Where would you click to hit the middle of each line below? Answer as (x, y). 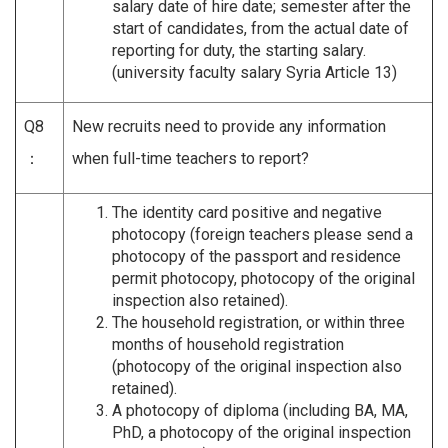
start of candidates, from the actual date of (260, 28)
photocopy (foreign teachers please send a (262, 234)
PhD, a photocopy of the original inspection (261, 432)
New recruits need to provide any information (229, 126)
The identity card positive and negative (247, 212)
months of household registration (228, 344)
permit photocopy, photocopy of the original (263, 278)
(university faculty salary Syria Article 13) (254, 72)
